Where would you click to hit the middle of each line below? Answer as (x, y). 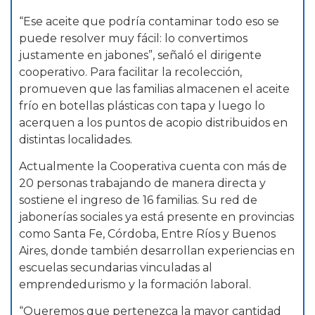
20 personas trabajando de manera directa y (142, 183)
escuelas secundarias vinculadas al (116, 267)
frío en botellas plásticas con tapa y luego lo (142, 105)
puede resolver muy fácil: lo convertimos (133, 38)
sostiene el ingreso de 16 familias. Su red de (138, 200)
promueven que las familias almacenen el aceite (154, 89)
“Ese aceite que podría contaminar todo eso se (149, 21)
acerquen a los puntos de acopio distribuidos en (153, 122)
